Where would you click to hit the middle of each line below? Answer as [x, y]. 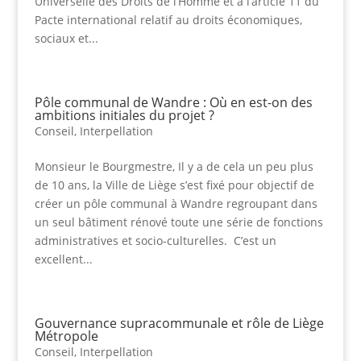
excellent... [63, 259]
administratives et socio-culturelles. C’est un [155, 241]
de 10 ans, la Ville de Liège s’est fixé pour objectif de [174, 185]
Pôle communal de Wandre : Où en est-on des [173, 103]
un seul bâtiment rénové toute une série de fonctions [178, 222]
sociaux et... [66, 39]
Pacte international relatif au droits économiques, [168, 20]
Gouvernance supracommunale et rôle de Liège [179, 324]
